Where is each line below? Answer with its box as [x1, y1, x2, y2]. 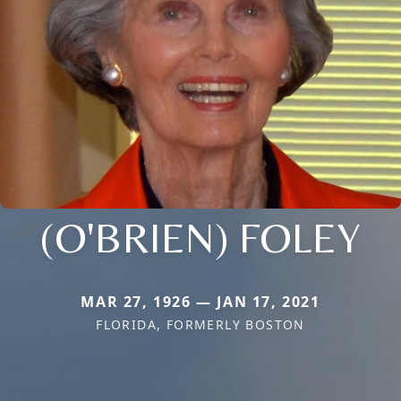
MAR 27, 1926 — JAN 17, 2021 [81, 292, 320, 312]
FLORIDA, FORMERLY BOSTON [96, 316, 305, 334]
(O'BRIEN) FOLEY [40, 212, 361, 263]
